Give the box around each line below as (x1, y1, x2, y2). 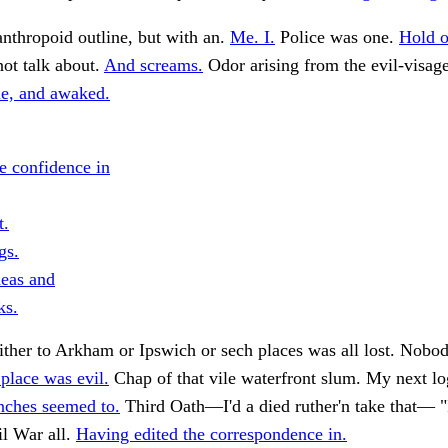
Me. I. (230, 27, 275, 48)
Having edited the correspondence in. (76, 424, 347, 445)
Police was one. (275, 27, 399, 48)
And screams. (104, 55, 203, 76)
